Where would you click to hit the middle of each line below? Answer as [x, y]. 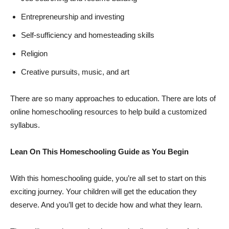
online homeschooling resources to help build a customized [108, 112]
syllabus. [26, 125]
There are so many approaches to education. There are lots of [113, 98]
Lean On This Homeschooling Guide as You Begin [99, 152]
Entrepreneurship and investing [74, 17]
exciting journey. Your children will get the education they [104, 191]
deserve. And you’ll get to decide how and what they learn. [106, 205]
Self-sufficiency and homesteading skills [88, 35]
